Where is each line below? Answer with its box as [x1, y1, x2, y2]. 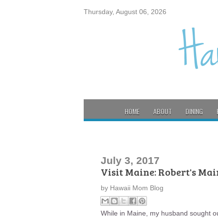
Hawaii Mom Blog [110, 184, 163, 192]
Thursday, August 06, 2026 [84, 8, 166, 16]
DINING [185, 106, 203, 116]
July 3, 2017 [101, 155, 160, 166]
